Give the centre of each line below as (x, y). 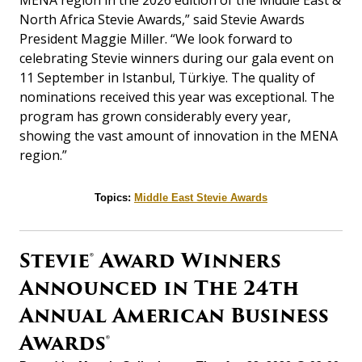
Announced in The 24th (159, 288)
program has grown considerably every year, (155, 117)
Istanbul (147, 78)
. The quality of (270, 78)
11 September (63, 78)
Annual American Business (174, 316)
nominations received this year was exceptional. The (177, 97)
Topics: (114, 198)
